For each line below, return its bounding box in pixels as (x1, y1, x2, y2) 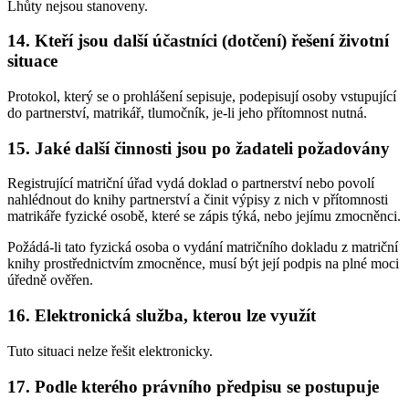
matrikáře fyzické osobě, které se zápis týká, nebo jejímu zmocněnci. (7, 208, 401, 225)
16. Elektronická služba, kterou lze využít (7, 306, 316, 326)
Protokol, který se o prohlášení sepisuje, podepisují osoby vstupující (7, 89, 396, 104)
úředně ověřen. (7, 272, 93, 288)
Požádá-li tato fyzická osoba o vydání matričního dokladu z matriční (7, 239, 398, 256)
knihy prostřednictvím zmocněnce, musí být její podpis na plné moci (7, 256, 399, 272)
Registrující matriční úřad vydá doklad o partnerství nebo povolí (7, 175, 374, 192)
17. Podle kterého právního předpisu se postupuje (7, 376, 379, 396)
